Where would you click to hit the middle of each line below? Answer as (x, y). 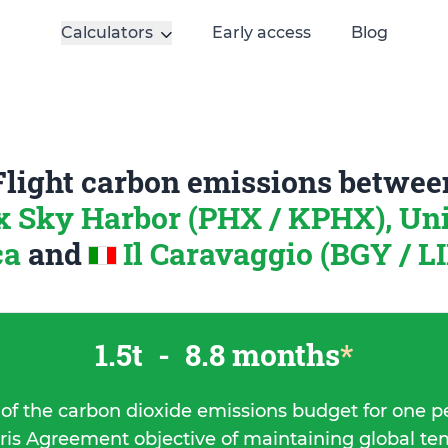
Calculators (106, 32)
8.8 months (259, 354)
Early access (261, 32)
